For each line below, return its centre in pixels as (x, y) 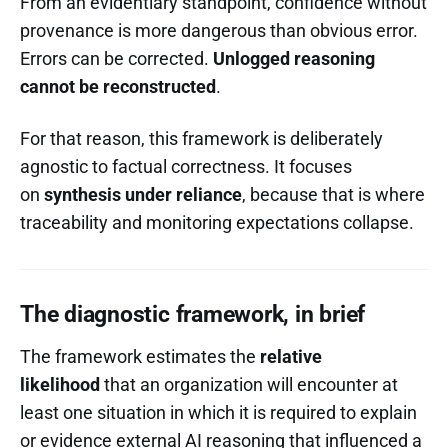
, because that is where (333, 194)
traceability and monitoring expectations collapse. (217, 222)
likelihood (60, 384)
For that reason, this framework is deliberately (201, 138)
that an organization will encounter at (249, 384)
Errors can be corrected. (116, 58)
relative (291, 356)
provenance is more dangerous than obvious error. (219, 30)
